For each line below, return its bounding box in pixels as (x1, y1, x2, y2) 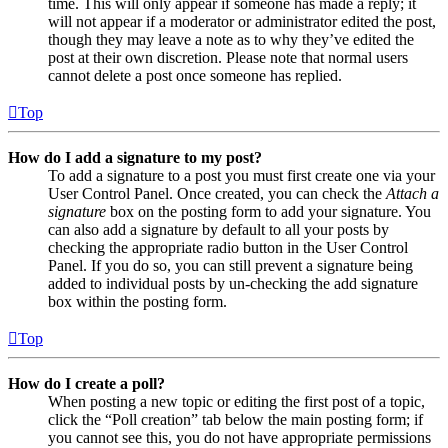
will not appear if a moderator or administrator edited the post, (48, 12, 436, 30)
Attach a (386, 184, 439, 202)
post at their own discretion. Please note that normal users (48, 48, 408, 66)
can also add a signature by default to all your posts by (48, 220, 389, 238)
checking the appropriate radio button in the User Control (48, 238, 408, 256)
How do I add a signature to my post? (8, 148, 262, 166)
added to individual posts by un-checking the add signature (48, 274, 418, 292)
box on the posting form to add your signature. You (106, 202, 431, 220)
